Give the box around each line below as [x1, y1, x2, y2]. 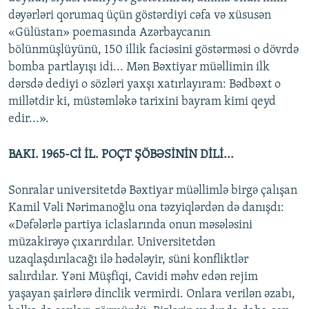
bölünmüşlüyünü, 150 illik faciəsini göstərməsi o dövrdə [8, 43, 299, 57]
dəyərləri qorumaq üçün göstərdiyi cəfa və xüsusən [8, 9, 271, 23]
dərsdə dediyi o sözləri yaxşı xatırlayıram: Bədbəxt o [8, 78, 281, 92]
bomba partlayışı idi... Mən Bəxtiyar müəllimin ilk [8, 61, 270, 74]
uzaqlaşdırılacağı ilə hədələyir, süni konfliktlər [8, 253, 248, 267]
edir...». [8, 112, 49, 126]
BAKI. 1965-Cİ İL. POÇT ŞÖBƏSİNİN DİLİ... [8, 148, 234, 162]
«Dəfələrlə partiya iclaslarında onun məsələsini [8, 219, 252, 232]
